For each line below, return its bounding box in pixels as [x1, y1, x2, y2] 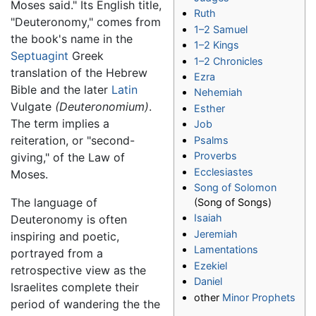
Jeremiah [194, 227, 238, 240]
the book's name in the [11, 32, 133, 47]
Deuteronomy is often [11, 212, 127, 227]
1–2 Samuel [194, 23, 248, 35]
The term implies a [11, 116, 109, 131]
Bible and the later [11, 83, 111, 97]
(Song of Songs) [194, 196, 272, 209]
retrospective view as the [11, 263, 146, 278]
